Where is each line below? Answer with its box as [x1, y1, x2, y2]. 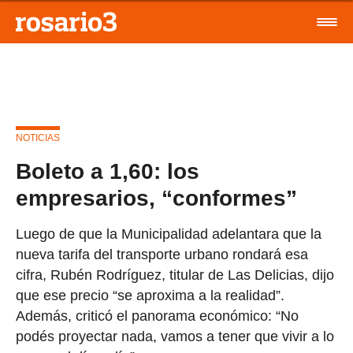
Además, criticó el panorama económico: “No [16, 308, 299, 324]
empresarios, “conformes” [16, 186, 297, 210]
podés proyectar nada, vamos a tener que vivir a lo [16, 329, 334, 344]
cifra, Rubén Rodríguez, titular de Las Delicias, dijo [16, 267, 334, 283]
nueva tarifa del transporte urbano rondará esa [16, 247, 308, 262]
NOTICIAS [16, 132, 60, 143]
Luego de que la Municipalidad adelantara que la [16, 226, 321, 242]
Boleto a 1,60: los [16, 159, 199, 184]
